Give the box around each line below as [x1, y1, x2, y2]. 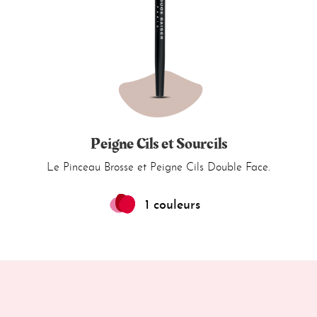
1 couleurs [145, 199, 200, 212]
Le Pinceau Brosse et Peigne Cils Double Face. [47, 162, 270, 173]
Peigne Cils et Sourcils [90, 132, 227, 156]
